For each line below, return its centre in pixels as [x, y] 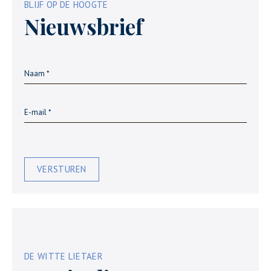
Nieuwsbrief [83, 26]
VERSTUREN [62, 169]
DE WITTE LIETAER [64, 256]
